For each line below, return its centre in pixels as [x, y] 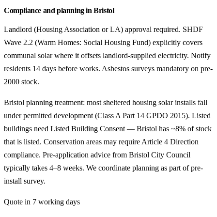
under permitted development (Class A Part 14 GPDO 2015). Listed [107, 115]
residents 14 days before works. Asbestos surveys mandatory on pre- [108, 68]
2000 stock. [22, 81]
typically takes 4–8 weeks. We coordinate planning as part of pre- [103, 168]
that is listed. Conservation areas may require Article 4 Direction [101, 141]
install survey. [25, 181]
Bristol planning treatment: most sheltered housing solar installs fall [106, 102]
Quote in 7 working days [42, 201]
